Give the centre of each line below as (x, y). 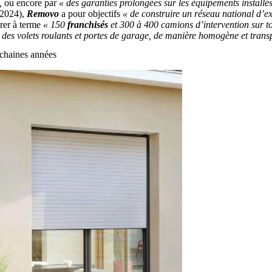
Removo (43, 13)
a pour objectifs (91, 13)
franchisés (88, 24)
